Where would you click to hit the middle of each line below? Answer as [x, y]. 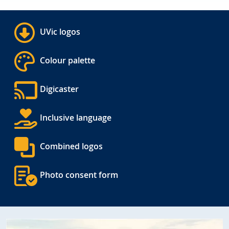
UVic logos [60, 32]
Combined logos [71, 146]
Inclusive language [76, 118]
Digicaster [59, 89]
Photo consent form [79, 175]
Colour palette [67, 60]
